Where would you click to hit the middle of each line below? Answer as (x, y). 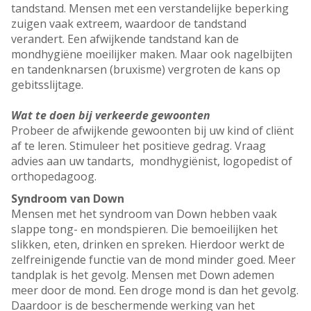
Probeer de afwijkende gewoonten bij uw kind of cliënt (152, 131)
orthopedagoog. (54, 177)
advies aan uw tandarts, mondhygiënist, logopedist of (152, 161)
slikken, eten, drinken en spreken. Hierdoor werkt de (148, 245)
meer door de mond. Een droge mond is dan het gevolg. (155, 291)
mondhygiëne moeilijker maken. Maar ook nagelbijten (152, 54)
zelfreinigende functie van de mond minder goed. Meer (153, 260)
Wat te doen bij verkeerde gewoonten (111, 116)
